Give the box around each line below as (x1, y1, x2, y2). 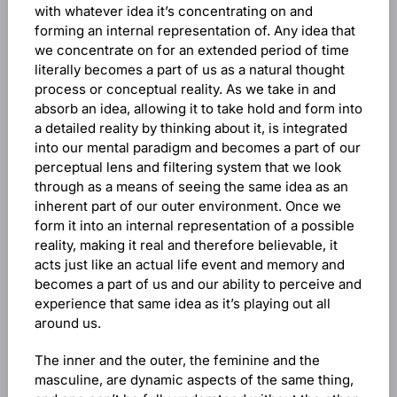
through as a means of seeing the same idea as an (34, 178, 348, 195)
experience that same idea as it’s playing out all (34, 295, 331, 312)
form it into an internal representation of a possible (34, 217, 354, 234)
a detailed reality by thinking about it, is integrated (34, 120, 347, 136)
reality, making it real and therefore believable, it (34, 237, 338, 253)
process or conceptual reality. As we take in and (34, 81, 336, 97)
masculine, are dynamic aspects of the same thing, (34, 371, 354, 388)
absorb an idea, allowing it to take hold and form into (34, 100, 362, 117)
